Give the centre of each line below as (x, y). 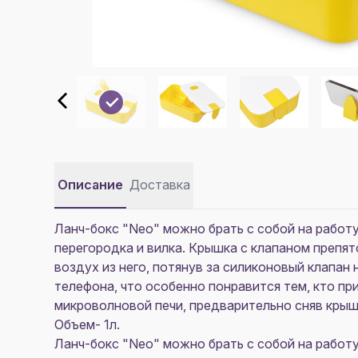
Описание (90, 185)
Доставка (160, 185)
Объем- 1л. (87, 324)
